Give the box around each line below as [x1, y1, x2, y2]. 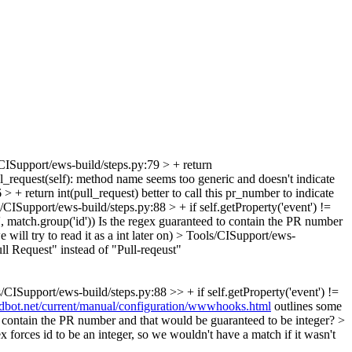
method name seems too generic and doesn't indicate [73, 171, 335, 185]
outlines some [271, 299, 342, 313]
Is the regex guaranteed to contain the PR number [95, 214, 343, 228]
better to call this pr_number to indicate [138, 185, 334, 200]
